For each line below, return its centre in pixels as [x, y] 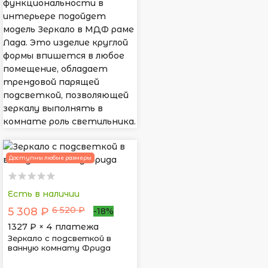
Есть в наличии [44, 194]
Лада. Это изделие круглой [66, 43]
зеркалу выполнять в [53, 109]
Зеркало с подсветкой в [60, 238]
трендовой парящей [51, 82]
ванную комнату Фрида [59, 248]
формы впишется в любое [64, 56]
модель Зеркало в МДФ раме [68, 30]
